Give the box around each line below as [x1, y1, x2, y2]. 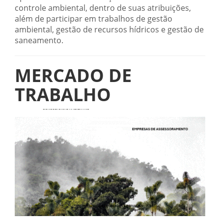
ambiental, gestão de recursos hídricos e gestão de [15, 24, 204, 35]
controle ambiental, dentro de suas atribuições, [15, 2, 191, 13]
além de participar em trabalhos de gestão [15, 13, 172, 24]
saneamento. [15, 34, 63, 46]
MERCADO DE [15, 63, 132, 87]
